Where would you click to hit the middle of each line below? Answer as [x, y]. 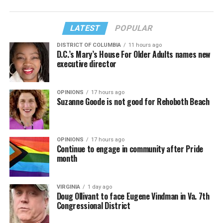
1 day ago [100, 187]
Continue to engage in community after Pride [130, 149]
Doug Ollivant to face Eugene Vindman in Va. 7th [133, 196]
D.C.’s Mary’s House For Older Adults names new [133, 55]
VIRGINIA [68, 187]
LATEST [86, 28]
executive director [86, 64]
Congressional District [93, 206]
